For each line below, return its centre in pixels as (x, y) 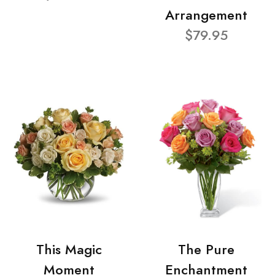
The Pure (206, 249)
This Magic (69, 249)
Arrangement (206, 15)
